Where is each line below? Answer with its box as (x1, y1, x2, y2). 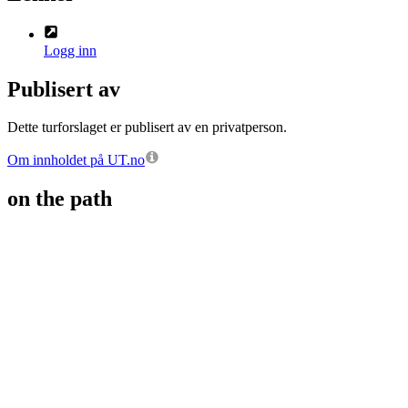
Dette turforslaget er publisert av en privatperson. (7, 119, 287, 136)
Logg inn (44, 42, 97, 58)
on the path (7, 187, 112, 211)
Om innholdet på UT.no (7, 152, 145, 168)
